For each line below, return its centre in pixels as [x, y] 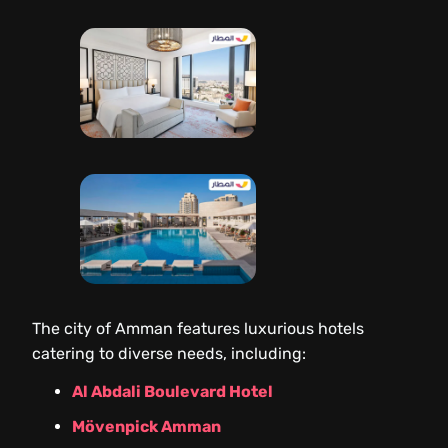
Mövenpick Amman [146, 427]
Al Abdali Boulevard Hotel [172, 392]
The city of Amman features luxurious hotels [198, 329]
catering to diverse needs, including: [169, 354]
